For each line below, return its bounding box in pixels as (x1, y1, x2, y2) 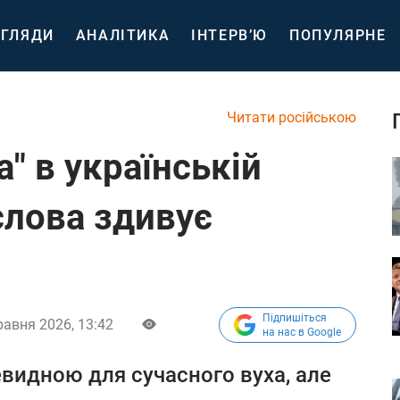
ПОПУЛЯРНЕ (289, 27, 387, 44)
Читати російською (227, 109, 356, 126)
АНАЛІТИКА (75, 27, 171, 44)
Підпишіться (262, 312, 327, 324)
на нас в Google (262, 326, 341, 338)
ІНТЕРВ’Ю (191, 27, 269, 44)
